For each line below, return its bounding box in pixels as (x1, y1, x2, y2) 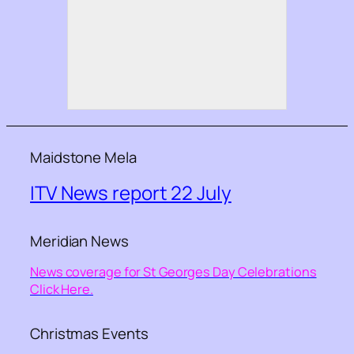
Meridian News (30, 230, 129, 251)
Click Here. (30, 281, 93, 299)
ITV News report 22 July (30, 179, 232, 205)
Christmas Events (30, 323, 149, 344)
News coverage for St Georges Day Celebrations (30, 263, 317, 281)
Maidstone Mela (30, 146, 137, 168)
